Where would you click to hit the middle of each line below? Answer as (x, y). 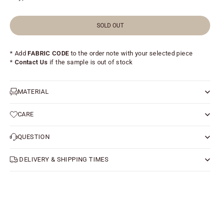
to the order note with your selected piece (131, 54)
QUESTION (34, 137)
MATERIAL (33, 92)
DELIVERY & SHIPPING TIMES (63, 160)
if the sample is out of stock (91, 62)
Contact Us (31, 62)
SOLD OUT (110, 26)
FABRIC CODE (48, 54)
